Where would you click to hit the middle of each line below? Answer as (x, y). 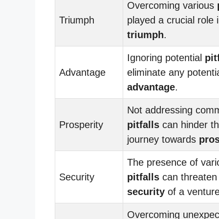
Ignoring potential (166, 57)
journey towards (163, 139)
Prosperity (81, 124)
